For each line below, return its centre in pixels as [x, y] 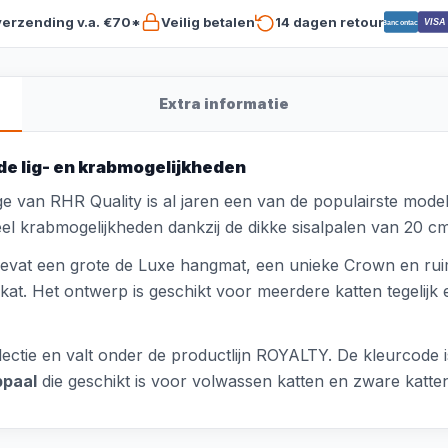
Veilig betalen [207, 21]
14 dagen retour [329, 21]
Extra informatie [224, 103]
